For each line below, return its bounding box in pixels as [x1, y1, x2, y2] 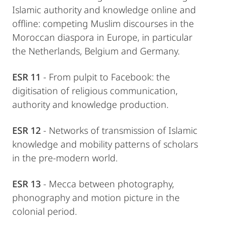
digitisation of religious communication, [12, 84, 178, 97]
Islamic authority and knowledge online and [12, 4, 196, 16]
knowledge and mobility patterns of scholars [12, 138, 198, 151]
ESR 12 [12, 124, 41, 137]
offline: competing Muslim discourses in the [12, 17, 194, 30]
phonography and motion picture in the [12, 191, 180, 204]
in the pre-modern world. [12, 152, 118, 164]
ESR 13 [12, 178, 41, 190]
